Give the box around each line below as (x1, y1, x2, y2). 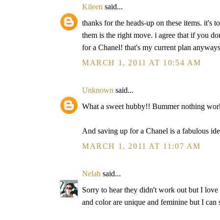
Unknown (82, 86, 113, 94)
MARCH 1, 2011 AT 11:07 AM (82, 142, 201, 150)
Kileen (82, 2, 103, 11)
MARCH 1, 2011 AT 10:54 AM (82, 58, 201, 67)
